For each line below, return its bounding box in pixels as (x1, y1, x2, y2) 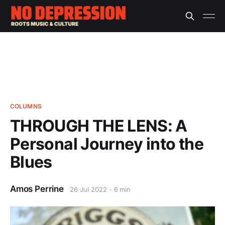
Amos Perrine (10, 184, 64, 194)
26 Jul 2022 (69, 185, 107, 193)
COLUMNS (10, 102, 42, 110)
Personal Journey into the (10, 134, 203, 154)
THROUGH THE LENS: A (10, 116, 187, 136)
